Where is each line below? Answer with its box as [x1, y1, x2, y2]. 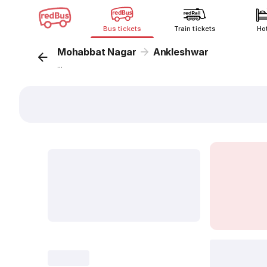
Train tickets [174, 24, 216, 33]
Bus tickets [103, 24, 141, 33]
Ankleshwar [153, 46, 209, 58]
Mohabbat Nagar [57, 46, 136, 58]
